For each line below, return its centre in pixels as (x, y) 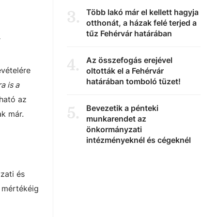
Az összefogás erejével (129, 60)
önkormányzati (114, 129)
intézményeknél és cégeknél (139, 140)
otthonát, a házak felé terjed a (141, 23)
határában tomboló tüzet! (133, 81)
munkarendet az (116, 119)
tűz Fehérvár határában (129, 33)
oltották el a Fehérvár (125, 71)
